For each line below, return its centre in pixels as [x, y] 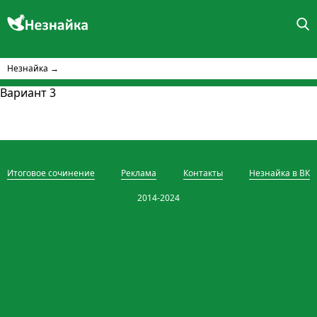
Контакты [203, 173]
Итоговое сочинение [51, 173]
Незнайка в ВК [280, 173]
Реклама [139, 173]
